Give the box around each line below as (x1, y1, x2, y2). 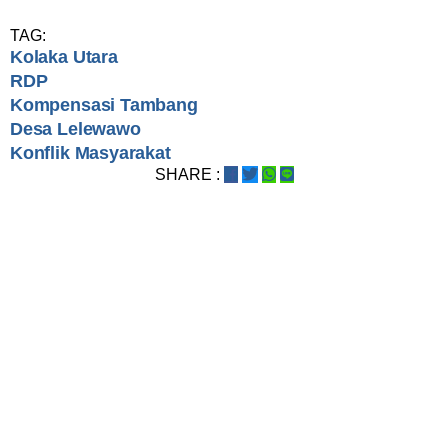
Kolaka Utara (10, 47, 118, 68)
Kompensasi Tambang (10, 95, 198, 116)
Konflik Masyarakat (10, 143, 171, 164)
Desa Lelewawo (10, 119, 141, 140)
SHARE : (154, 166, 220, 184)
